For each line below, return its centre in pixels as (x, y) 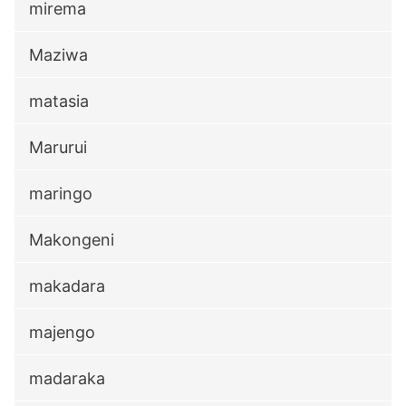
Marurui (58, 147)
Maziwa (58, 55)
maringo (61, 193)
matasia (59, 101)
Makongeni (72, 240)
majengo (62, 332)
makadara (67, 286)
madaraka (67, 378)
